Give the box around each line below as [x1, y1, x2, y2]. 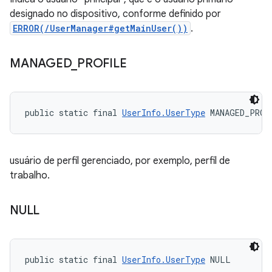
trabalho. [10, 169, 50, 182]
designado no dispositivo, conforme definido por [10, 8, 221, 20]
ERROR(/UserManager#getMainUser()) [13, 22, 188, 34]
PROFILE [77, 56, 127, 71]
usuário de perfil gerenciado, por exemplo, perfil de [10, 155, 230, 167]
